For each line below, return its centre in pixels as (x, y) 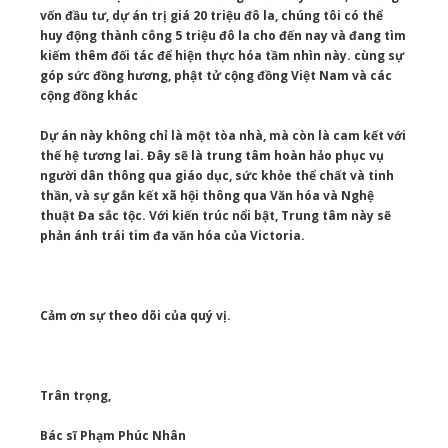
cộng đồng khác (89, 96)
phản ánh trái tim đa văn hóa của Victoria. (172, 236)
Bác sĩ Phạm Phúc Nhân (113, 436)
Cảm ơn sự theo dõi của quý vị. (135, 316)
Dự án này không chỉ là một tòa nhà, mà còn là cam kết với (223, 136)
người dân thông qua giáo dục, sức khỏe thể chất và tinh (217, 176)
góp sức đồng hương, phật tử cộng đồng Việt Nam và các (216, 76)
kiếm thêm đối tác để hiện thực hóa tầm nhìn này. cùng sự (222, 56)
